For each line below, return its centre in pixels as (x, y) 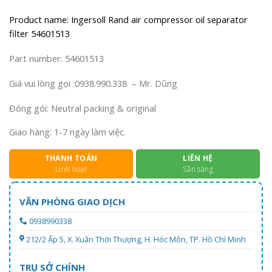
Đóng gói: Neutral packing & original (83, 108)
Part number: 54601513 (56, 58)
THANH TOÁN (71, 158)
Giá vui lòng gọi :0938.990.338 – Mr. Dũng (93, 83)
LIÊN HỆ (198, 158)
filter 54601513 (39, 33)
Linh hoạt (71, 169)
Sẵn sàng (198, 169)
